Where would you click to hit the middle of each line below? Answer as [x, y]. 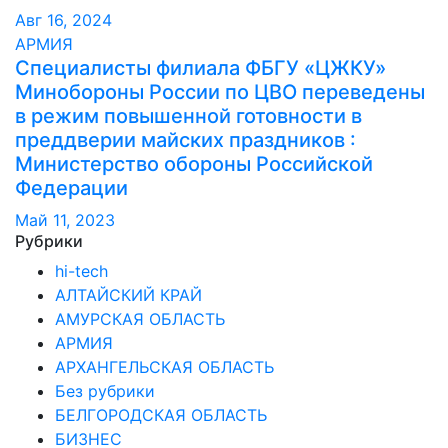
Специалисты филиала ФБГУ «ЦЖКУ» [200, 67]
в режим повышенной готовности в [188, 115]
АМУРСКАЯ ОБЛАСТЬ [140, 318]
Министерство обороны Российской [194, 163]
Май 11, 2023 [65, 219]
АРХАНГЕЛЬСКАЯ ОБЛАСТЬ [164, 366]
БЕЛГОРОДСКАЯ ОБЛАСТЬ [161, 414]
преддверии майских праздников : [185, 139]
